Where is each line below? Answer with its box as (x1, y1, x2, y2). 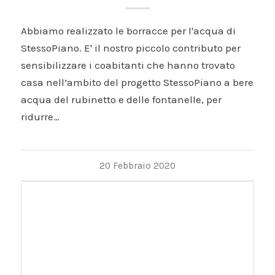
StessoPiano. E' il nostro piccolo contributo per (20, 42, 241, 55)
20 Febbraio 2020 (99, 160, 176, 172)
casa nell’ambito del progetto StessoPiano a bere (20, 76, 254, 89)
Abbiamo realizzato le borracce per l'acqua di (20, 25, 236, 37)
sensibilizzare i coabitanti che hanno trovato (20, 59, 235, 72)
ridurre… (20, 110, 60, 123)
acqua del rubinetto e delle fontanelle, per (20, 93, 222, 106)
